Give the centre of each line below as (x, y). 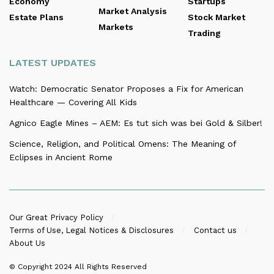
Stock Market (217, 17)
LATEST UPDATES (53, 62)
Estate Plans (36, 17)
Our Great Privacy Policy (56, 217)
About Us (27, 243)
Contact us (215, 230)
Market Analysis (133, 11)
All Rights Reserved (111, 267)
